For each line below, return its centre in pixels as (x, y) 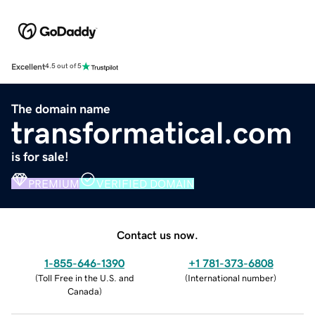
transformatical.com (152, 133)
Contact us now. (157, 234)
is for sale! (40, 156)
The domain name (61, 109)
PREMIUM (54, 183)
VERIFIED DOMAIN (145, 183)
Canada (83, 291)
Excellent (28, 66)
